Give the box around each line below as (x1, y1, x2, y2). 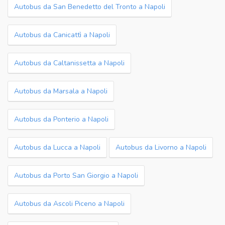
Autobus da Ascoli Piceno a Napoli (14, 199, 125, 208)
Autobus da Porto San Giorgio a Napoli (14, 171, 138, 180)
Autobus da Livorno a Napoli (116, 143, 206, 152)
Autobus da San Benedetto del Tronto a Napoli (14, 2, 165, 12)
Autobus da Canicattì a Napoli (14, 30, 110, 40)
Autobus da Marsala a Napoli (14, 86, 107, 96)
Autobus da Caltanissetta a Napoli (14, 58, 125, 68)
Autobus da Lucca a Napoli (14, 143, 100, 152)
